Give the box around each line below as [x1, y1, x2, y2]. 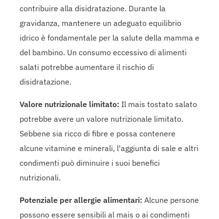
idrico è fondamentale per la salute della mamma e [20, 32, 199, 43]
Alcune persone [142, 195, 199, 205]
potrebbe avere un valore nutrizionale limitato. [20, 113, 183, 124]
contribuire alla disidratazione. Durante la [20, 3, 166, 13]
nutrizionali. [20, 172, 61, 182]
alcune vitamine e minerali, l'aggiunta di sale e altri [20, 143, 198, 153]
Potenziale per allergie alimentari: [20, 195, 142, 205]
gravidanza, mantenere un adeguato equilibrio [20, 18, 181, 28]
